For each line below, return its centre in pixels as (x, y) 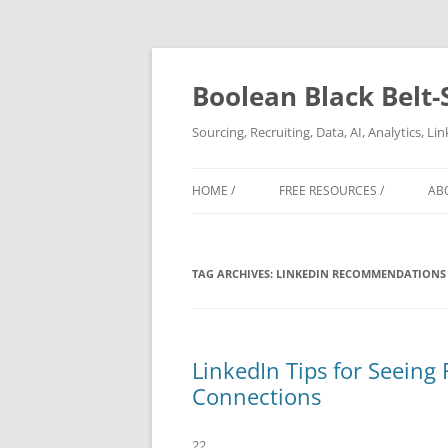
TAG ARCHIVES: (234, 273)
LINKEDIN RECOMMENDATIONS (361, 273)
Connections (256, 396)
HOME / (213, 190)
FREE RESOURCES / (331, 190)
